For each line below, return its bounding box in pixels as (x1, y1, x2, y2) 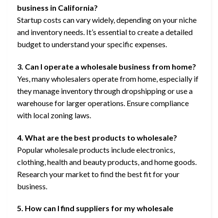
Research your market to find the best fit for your (17, 169, 180, 179)
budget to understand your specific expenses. (17, 39, 167, 49)
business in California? (17, 2, 98, 12)
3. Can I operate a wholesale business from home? (17, 61, 196, 71)
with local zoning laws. (17, 110, 91, 120)
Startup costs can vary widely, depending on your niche (17, 15, 197, 24)
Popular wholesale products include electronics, (17, 145, 175, 154)
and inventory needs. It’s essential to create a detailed (17, 27, 193, 36)
